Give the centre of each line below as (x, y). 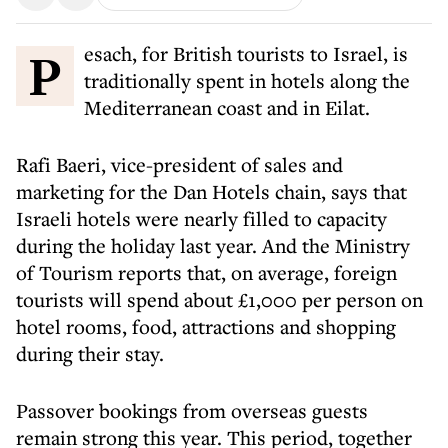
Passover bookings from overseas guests (192, 410)
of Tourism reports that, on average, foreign (206, 272)
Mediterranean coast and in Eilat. (227, 107)
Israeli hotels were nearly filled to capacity (201, 218)
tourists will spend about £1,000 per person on (219, 299)
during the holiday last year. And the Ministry (213, 245)
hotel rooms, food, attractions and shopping (206, 326)
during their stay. (90, 353)
